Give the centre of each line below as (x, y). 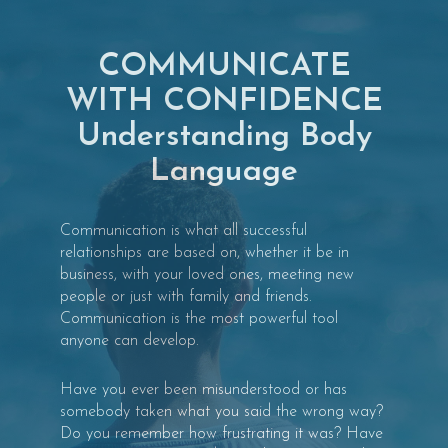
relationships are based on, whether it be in (204, 253)
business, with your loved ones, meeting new (207, 275)
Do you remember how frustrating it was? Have (221, 434)
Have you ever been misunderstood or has (203, 390)
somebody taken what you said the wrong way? (221, 412)
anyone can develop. (129, 341)
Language (224, 172)
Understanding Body (224, 137)
